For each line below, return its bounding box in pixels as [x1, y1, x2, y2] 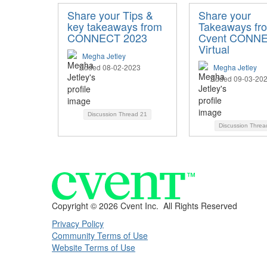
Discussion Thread [88, 111, 140, 118]
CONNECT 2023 [67, 30, 147, 46]
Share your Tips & [67, 7, 153, 23]
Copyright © [52, 200, 99, 212]
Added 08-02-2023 [79, 62, 141, 73]
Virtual [198, 41, 229, 57]
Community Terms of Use [52, 229, 148, 242]
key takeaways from [67, 18, 162, 35]
